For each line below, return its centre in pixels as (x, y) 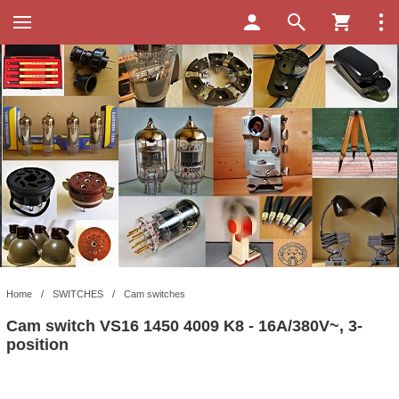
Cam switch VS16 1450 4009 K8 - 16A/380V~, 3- (184, 326)
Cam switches (155, 294)
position (37, 345)
